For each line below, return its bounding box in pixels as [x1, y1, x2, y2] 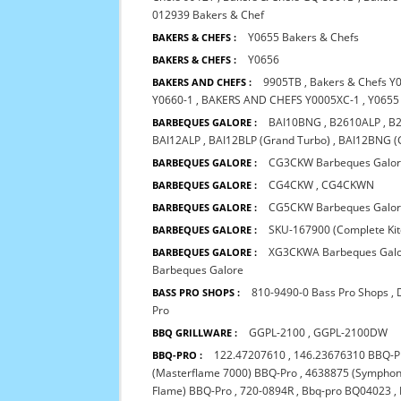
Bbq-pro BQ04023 [302, 383, 392, 398]
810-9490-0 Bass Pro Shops [252, 285, 389, 300]
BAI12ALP [152, 132, 201, 148]
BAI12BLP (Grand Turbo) [209, 132, 331, 148]
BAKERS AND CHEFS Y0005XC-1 [201, 92, 361, 107]
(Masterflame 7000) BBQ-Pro [152, 365, 298, 380]
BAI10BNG [269, 115, 325, 130]
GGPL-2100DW [313, 325, 388, 340]
